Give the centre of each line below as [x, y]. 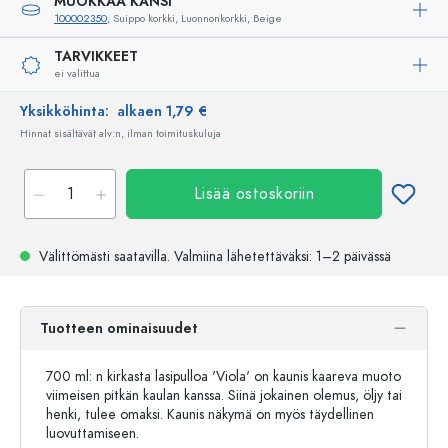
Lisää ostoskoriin [254, 194]
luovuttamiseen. [92, 433]
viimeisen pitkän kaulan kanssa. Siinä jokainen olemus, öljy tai [224, 395]
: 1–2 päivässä [350, 256]
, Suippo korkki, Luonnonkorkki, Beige [194, 18]
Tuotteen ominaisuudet [119, 328]
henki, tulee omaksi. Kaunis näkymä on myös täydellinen [210, 414]
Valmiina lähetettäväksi [241, 256]
